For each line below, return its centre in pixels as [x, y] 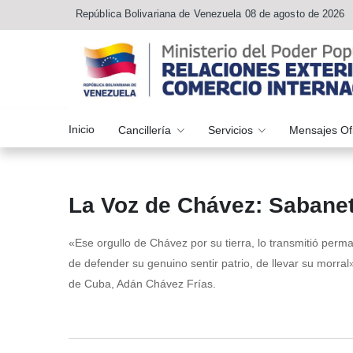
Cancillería [146, 130]
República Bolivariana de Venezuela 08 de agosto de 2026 [210, 14]
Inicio [82, 129]
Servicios [232, 130]
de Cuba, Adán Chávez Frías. [142, 284]
